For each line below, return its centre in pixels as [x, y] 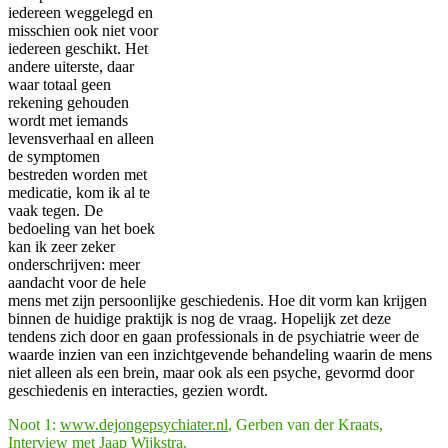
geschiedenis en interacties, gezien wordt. [138, 391]
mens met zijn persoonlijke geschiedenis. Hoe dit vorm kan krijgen [217, 301]
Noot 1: [34, 425]
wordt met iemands [68, 121]
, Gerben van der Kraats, [305, 425]
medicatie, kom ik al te [79, 193]
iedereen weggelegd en [80, 13]
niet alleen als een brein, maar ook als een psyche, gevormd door [211, 373]
